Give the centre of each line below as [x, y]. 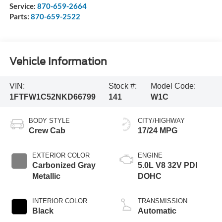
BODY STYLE [49, 120]
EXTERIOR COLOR [61, 155]
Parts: [20, 16]
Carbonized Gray [64, 165]
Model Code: [173, 86]
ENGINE [150, 155]
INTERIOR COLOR [59, 201]
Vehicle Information [58, 62]
